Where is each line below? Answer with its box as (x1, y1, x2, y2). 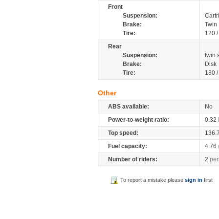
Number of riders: (108, 156, 157, 163)
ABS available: (108, 103, 149, 110)
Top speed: (108, 130, 138, 136)
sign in (185, 177, 203, 183)
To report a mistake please (120, 177, 185, 183)
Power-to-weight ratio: (108, 116, 169, 123)
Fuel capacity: (108, 143, 147, 150)
